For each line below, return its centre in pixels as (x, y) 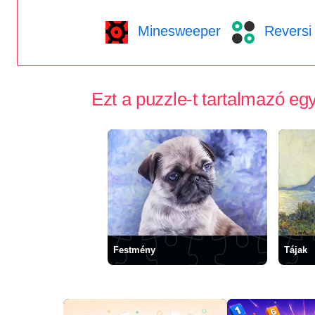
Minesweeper (177, 31)
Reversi (285, 31)
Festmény (134, 250)
